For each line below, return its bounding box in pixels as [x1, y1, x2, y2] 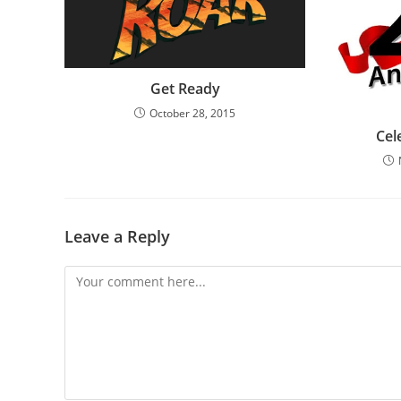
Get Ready [149, 78, 220, 98]
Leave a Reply [64, 226, 170, 248]
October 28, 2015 [149, 105, 236, 121]
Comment [64, 268, 122, 286]
